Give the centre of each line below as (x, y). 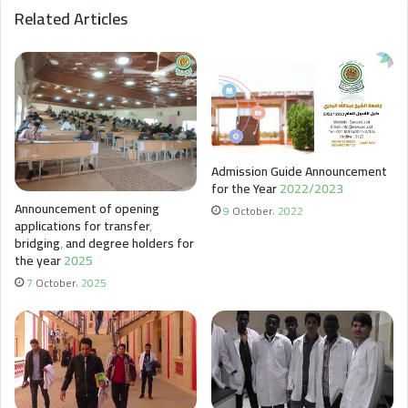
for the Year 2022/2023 (277, 189)
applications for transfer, (83, 226)
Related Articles (71, 18)
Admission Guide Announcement (299, 172)
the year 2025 (54, 261)
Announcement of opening (87, 209)
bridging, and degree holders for (104, 244)
